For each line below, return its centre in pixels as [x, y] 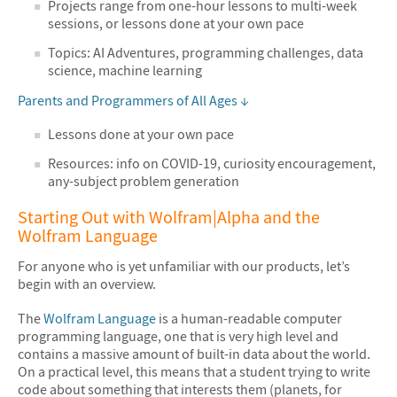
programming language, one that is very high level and [178, 336]
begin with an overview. [87, 283]
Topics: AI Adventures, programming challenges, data [206, 52]
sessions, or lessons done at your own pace [176, 23]
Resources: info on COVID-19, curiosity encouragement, [212, 164]
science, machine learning [125, 70]
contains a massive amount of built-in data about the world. [194, 354]
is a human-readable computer [249, 319]
